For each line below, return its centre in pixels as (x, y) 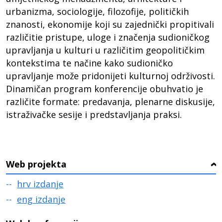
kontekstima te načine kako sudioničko (90, 63)
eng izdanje (41, 199)
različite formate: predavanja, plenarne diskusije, (111, 102)
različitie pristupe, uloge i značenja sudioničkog (108, 37)
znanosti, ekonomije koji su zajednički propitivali (110, 24)
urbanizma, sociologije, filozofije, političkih (98, 11)
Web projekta (36, 164)
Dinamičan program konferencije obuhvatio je (105, 89)
